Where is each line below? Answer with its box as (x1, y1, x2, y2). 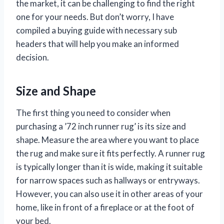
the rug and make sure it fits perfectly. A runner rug (16, 148, 205, 159)
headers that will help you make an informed (16, 38, 179, 49)
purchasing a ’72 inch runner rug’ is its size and (16, 121, 186, 132)
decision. (16, 52, 49, 63)
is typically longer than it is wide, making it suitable (16, 161, 202, 172)
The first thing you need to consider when (16, 107, 170, 118)
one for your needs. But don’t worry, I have (16, 11, 174, 22)
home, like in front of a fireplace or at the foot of (16, 202, 194, 213)
